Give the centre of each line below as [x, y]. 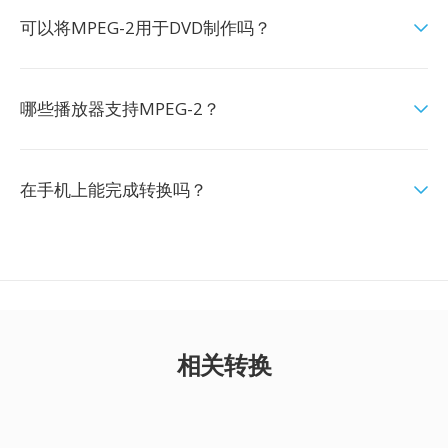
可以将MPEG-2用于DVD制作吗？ [145, 27]
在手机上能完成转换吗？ [113, 189]
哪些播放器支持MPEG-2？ [120, 108]
